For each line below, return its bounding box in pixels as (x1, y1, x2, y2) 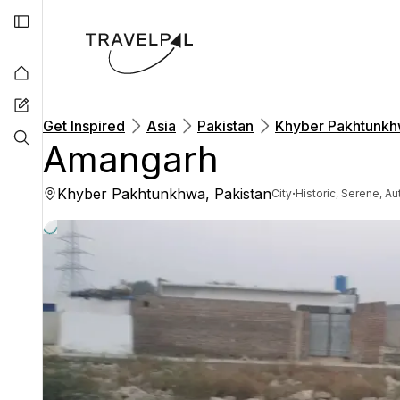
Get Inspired (43, 117, 125, 135)
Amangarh (43, 137, 219, 181)
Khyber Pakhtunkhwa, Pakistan (57, 185, 271, 203)
